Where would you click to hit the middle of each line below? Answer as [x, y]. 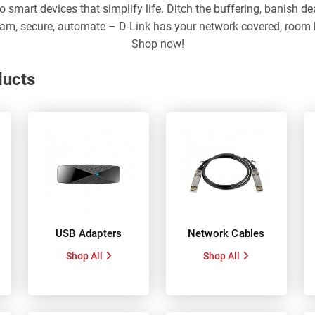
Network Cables [226, 233]
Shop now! [157, 44]
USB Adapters [89, 233]
